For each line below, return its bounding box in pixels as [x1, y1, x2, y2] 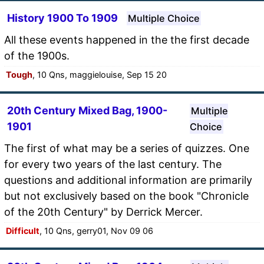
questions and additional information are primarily [4, 173, 252, 186]
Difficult [6, 225, 39, 236]
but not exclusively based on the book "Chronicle [4, 189, 249, 202]
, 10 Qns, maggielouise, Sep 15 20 [32, 69, 167, 80]
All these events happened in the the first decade [4, 33, 249, 46]
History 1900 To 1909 [7, 11, 118, 24]
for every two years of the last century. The [4, 157, 222, 170]
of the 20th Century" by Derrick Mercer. [4, 205, 203, 218]
